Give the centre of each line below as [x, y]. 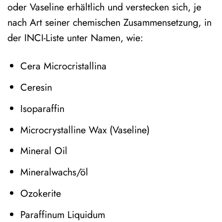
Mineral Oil [44, 151]
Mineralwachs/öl [54, 172]
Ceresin [36, 87]
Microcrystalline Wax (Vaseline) [85, 130]
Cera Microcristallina [63, 66]
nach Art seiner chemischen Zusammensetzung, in [110, 23]
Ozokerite [40, 194]
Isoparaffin [42, 108]
